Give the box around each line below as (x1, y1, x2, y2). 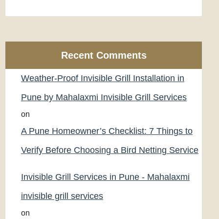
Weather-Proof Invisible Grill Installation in (21, 73, 184, 83)
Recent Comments (61, 50, 147, 61)
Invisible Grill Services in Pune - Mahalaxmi (21, 172, 190, 182)
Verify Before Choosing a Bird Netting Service (21, 145, 198, 155)
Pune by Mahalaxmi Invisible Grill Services (21, 92, 187, 102)
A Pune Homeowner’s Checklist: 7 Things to (21, 126, 193, 136)
